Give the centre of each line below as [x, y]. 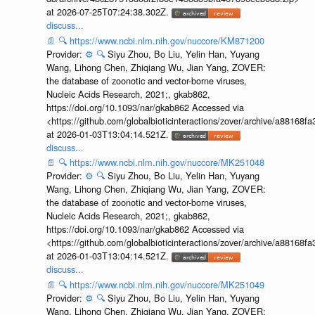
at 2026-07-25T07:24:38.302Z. [109, 12]
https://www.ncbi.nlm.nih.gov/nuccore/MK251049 [167, 284]
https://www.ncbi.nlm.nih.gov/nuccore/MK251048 [167, 162]
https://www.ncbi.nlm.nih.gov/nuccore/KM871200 [167, 40]
